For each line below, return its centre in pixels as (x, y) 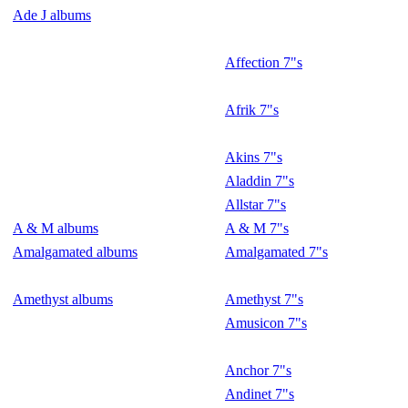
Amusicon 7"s (266, 323)
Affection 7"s (264, 62)
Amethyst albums (63, 299)
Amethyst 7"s (264, 299)
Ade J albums (52, 15)
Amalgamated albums (75, 252)
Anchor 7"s (258, 370)
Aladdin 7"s (260, 181)
